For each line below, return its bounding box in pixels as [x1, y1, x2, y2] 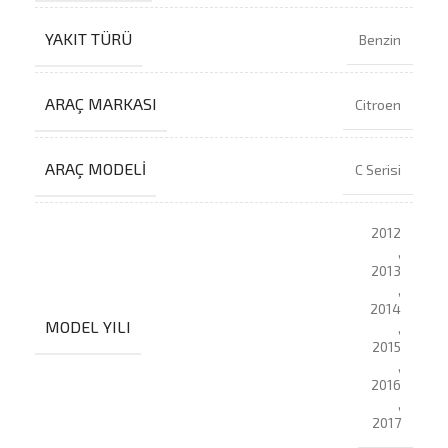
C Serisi [355, 160, 401, 178]
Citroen [355, 95, 401, 113]
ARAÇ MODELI [45, 158, 146, 178]
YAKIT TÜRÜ [45, 28, 132, 48]
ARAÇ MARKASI [45, 93, 157, 113]
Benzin [359, 30, 401, 48]
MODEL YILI [45, 316, 131, 336]
